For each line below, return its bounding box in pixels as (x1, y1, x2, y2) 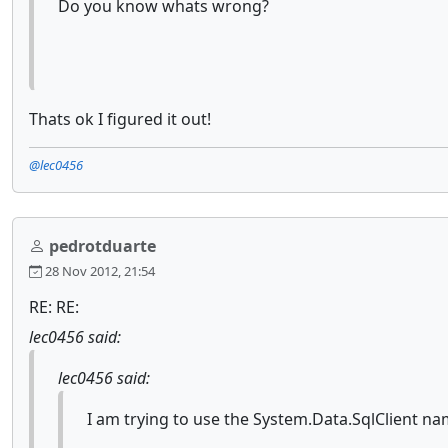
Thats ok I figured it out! (29, 108, 211, 130)
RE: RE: (29, 296, 79, 318)
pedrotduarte (49, 235, 156, 257)
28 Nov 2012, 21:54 (42, 262, 155, 280)
